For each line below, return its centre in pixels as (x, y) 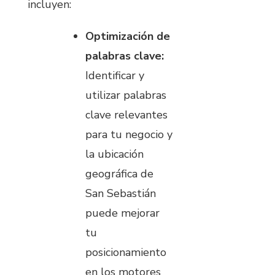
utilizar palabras (126, 95)
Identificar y (115, 75)
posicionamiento (126, 252)
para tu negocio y (129, 134)
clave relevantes (126, 114)
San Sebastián (121, 193)
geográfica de (119, 173)
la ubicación (114, 154)
